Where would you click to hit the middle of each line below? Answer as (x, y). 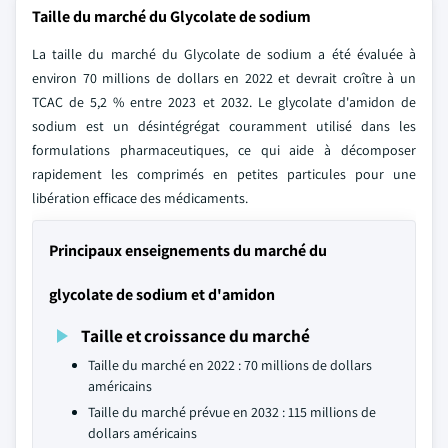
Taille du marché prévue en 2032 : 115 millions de (232, 412)
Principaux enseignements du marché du (188, 250)
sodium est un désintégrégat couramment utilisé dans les (224, 126)
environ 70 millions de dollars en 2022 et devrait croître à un (224, 78)
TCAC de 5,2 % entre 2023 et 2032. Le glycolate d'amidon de (224, 102)
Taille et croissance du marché (195, 335)
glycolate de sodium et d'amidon (162, 294)
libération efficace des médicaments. (140, 198)
